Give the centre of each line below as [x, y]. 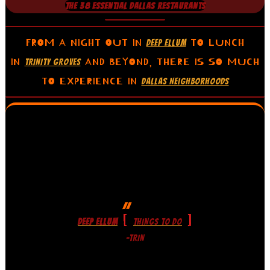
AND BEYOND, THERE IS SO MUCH [170, 62]
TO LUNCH [215, 42]
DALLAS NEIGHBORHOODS [185, 81]
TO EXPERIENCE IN [91, 81]
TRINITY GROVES [52, 62]
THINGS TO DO [158, 221]
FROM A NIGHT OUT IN [86, 42]
